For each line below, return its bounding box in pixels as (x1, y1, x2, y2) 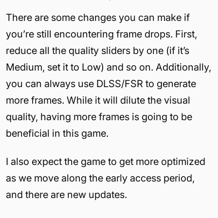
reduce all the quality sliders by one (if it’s (6, 44, 189, 56)
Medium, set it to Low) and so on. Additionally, (6, 61, 211, 73)
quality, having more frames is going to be (6, 110, 192, 123)
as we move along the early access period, (6, 172, 195, 184)
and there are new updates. (6, 188, 127, 200)
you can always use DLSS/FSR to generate (6, 77, 196, 90)
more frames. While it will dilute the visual (6, 94, 190, 106)
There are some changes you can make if (6, 11, 190, 23)
